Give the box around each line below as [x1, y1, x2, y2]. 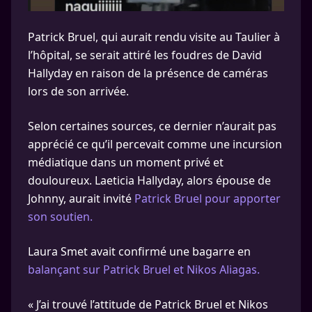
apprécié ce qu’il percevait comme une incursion [28, 136, 282, 152]
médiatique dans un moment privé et [28, 154, 224, 170]
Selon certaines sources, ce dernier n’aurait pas [28, 118, 276, 134]
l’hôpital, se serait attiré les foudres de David [28, 47, 262, 63]
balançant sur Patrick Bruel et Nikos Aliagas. [28, 261, 260, 277]
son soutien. [28, 208, 93, 224]
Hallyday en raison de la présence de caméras [28, 65, 268, 81]
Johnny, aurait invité [28, 190, 134, 206]
